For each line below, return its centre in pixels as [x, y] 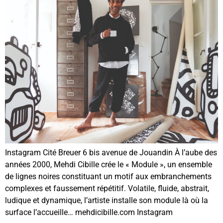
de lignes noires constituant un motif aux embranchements [108, 177]
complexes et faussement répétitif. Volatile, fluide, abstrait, [107, 189]
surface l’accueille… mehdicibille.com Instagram [89, 213]
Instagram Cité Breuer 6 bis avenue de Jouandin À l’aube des [111, 153]
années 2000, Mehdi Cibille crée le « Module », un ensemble [109, 165]
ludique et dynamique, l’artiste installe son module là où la [107, 201]
